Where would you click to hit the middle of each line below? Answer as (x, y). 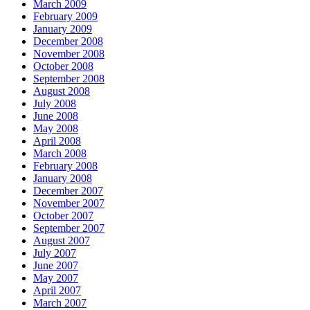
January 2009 (63, 28)
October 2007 (63, 215)
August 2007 (62, 240)
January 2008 (63, 178)
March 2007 (60, 302)
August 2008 (62, 91)
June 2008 (56, 116)
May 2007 (56, 277)
